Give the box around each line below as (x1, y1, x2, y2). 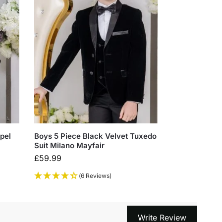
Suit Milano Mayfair (34, 141, 105, 151)
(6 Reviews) (79, 172, 112, 180)
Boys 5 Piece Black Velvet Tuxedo (34, 131, 157, 141)
